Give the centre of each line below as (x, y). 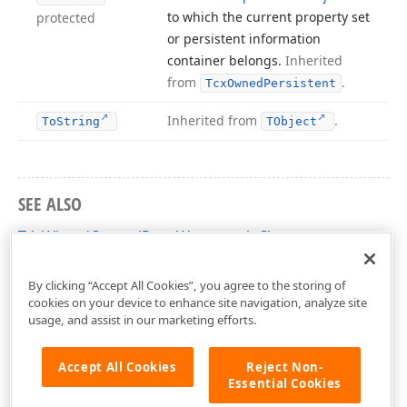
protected (66, 18)
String (78, 121)
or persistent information (244, 39)
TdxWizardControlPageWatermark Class (156, 236)
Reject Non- (285, 367)
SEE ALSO (50, 204)
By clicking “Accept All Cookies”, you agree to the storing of (187, 285)
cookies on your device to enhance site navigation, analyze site (197, 302)
